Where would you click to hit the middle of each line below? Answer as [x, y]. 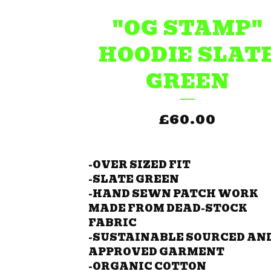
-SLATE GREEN [134, 179]
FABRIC [113, 223]
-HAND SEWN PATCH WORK [173, 194]
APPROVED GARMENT [156, 252]
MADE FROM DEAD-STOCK [168, 208]
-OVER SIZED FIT [139, 165]
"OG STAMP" [188, 28]
